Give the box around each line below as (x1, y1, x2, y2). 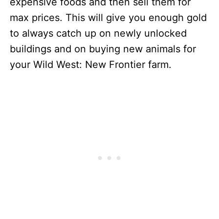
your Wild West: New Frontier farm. (10, 59, 172, 71)
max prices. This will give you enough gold (10, 12, 207, 24)
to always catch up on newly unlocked (10, 27, 187, 40)
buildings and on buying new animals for (10, 43, 196, 55)
